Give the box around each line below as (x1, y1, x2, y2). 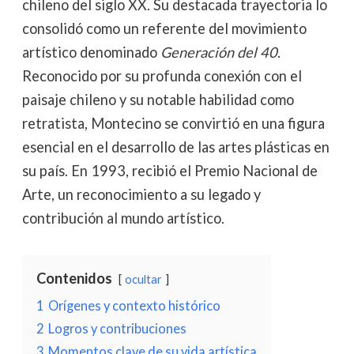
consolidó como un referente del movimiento (21, 20, 307, 37)
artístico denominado (21, 43, 160, 61)
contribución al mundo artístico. (21, 209, 224, 227)
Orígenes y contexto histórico (47, 298, 220, 313)
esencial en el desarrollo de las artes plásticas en (21, 138, 330, 156)
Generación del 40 (160, 43, 277, 61)
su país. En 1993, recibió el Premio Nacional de (21, 162, 318, 179)
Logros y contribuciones (47, 321, 186, 336)
